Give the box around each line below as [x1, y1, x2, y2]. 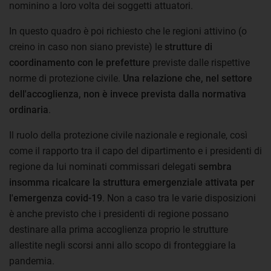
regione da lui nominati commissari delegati [9, 160, 198, 172]
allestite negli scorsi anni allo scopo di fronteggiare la [9, 239, 236, 251]
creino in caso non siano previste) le [9, 41, 165, 53]
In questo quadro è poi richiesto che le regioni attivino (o [9, 25, 247, 37]
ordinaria [9, 103, 48, 116]
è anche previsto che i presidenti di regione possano [9, 207, 229, 220]
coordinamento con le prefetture [9, 56, 150, 68]
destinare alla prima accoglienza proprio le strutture [9, 223, 228, 235]
